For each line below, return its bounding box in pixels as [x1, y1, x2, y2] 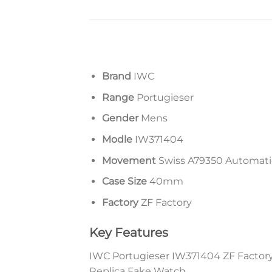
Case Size [101, 175, 147, 188]
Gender [101, 112, 138, 124]
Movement [101, 154, 156, 166]
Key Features [89, 225, 168, 240]
